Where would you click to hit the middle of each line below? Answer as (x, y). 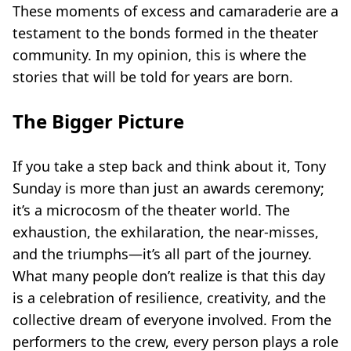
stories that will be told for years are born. (153, 77)
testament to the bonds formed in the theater (165, 33)
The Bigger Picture (98, 121)
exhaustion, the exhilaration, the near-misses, (166, 232)
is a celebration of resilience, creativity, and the (169, 298)
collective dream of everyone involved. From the (172, 320)
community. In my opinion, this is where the (159, 55)
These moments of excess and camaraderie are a (175, 11)
